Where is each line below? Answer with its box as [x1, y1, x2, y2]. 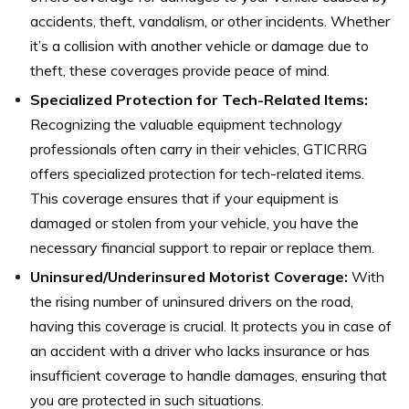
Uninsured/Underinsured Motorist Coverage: [30, 267, 348, 286]
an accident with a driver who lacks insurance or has [30, 341, 370, 360]
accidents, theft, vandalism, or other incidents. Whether [30, 11, 390, 30]
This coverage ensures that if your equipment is [30, 188, 339, 207]
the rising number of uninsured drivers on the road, [30, 291, 353, 310]
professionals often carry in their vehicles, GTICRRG [30, 139, 367, 158]
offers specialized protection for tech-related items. [30, 163, 364, 183]
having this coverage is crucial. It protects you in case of [30, 316, 392, 335]
